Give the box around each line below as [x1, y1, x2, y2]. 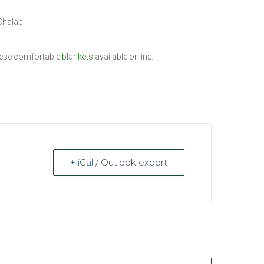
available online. [93, 51, 153, 61]
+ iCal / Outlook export [70, 156, 167, 168]
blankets [61, 51, 93, 61]
